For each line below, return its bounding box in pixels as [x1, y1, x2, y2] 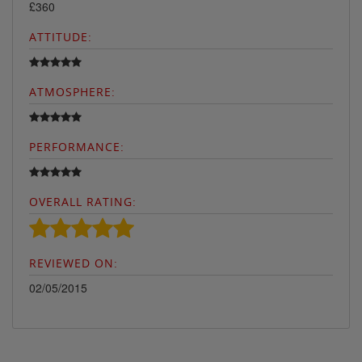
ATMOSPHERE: [29, 83, 116, 99]
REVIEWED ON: [29, 255, 118, 271]
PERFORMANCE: [29, 138, 124, 154]
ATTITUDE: [29, 28, 92, 44]
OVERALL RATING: [29, 193, 137, 209]
